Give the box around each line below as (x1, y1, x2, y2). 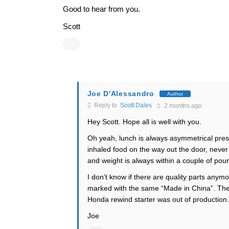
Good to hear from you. (62, 5, 140, 13)
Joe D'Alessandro (87, 89, 154, 98)
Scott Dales (120, 102, 152, 109)
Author (167, 90, 183, 97)
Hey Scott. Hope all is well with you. (87, 118, 201, 126)
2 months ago (162, 102, 202, 109)
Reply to (92, 102, 120, 109)
